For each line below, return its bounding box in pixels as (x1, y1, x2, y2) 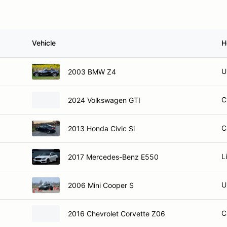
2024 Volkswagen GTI (68, 95, 140, 104)
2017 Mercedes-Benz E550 (68, 152, 159, 161)
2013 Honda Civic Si (68, 124, 135, 133)
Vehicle (32, 39, 56, 47)
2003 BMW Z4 (68, 67, 116, 76)
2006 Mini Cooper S (68, 180, 134, 190)
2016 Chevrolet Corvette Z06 (68, 209, 165, 218)
